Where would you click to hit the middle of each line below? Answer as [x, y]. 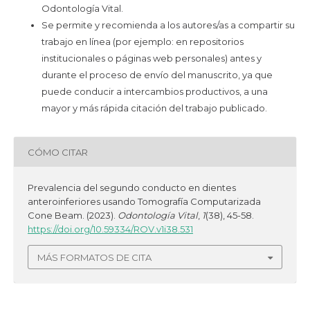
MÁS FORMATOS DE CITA [94, 257]
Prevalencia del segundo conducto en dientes [131, 188]
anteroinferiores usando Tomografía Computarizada [144, 202]
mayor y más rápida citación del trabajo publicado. [154, 108]
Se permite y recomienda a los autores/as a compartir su [168, 25]
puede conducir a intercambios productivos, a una [154, 92]
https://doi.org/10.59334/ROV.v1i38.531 [110, 229]
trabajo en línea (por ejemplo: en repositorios [142, 42]
